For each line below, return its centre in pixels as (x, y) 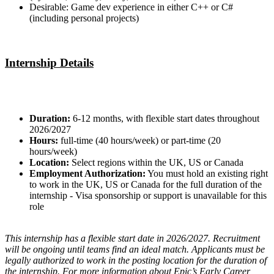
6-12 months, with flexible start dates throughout (165, 118)
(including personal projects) (84, 18)
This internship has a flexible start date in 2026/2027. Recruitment (132, 238)
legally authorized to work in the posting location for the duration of (136, 260)
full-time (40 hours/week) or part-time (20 (139, 140)
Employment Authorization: (87, 173)
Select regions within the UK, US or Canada (156, 162)
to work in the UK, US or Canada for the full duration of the (146, 184)
